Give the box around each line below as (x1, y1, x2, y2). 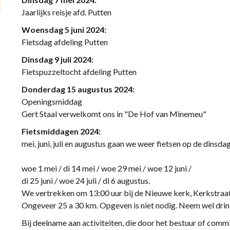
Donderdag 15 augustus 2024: (21, 84, 135, 94)
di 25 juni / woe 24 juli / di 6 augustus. (21, 176, 150, 185)
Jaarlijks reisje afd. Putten (21, 7, 111, 17)
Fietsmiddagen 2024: (21, 126, 101, 136)
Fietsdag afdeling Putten (21, 37, 108, 47)
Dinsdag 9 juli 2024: (21, 54, 93, 64)
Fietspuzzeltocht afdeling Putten (21, 67, 137, 76)
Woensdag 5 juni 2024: (21, 25, 106, 34)
